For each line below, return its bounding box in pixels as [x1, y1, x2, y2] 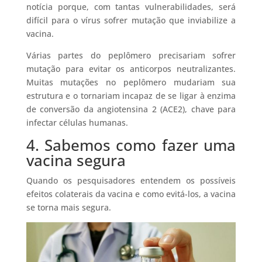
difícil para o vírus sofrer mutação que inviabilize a [26, 14, 236, 26]
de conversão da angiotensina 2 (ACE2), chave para [26, 103, 236, 115]
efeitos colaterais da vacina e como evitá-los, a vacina [26, 188, 236, 199]
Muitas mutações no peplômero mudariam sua [26, 76, 236, 88]
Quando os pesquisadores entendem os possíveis [26, 174, 236, 186]
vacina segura [26, 149, 126, 171]
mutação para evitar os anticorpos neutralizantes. [26, 63, 236, 74]
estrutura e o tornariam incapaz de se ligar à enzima [26, 89, 236, 101]
